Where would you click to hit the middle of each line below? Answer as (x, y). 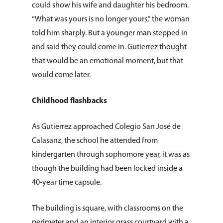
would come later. (61, 75)
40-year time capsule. (67, 183)
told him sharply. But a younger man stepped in (110, 33)
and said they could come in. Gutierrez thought (109, 47)
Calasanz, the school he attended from (95, 141)
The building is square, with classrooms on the (108, 209)
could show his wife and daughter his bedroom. (110, 5)
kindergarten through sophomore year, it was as (111, 155)
